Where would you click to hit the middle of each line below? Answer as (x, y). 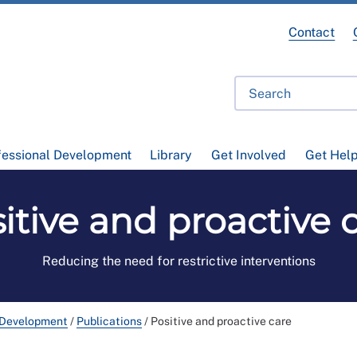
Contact (312, 32)
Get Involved (248, 155)
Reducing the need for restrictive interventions (178, 261)
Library (171, 155)
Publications (109, 322)
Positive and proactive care (221, 322)
